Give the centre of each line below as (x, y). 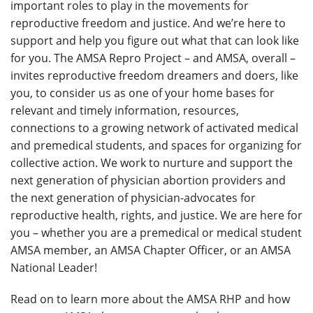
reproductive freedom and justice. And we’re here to (148, 23)
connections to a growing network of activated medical (154, 128)
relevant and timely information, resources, (125, 110)
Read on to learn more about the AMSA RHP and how (150, 299)
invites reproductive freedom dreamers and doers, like (154, 75)
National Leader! (55, 267)
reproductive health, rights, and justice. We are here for (156, 215)
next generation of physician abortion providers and (148, 180)
